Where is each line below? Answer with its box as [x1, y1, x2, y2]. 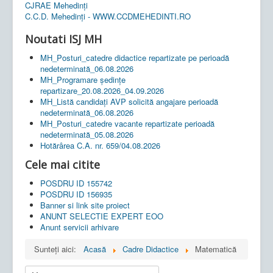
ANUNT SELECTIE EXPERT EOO [40, 210, 163, 222]
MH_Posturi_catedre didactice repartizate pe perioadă [40, 51, 229, 63]
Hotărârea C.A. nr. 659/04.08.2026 [40, 139, 160, 151]
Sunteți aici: [34, 243, 81, 255]
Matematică [195, 243, 236, 255]
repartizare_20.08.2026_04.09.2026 [40, 84, 164, 96]
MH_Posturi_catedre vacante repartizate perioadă [40, 117, 214, 129]
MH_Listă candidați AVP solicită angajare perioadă [40, 95, 218, 107]
